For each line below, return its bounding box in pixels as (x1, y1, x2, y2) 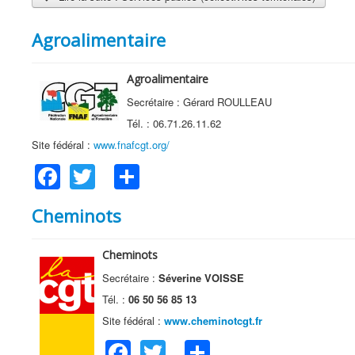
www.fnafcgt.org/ (94, 137, 170, 153)
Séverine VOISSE (158, 270, 244, 285)
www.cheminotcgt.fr (164, 313, 262, 328)
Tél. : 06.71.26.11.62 (127, 116, 221, 132)
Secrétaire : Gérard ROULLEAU (127, 94, 272, 110)
